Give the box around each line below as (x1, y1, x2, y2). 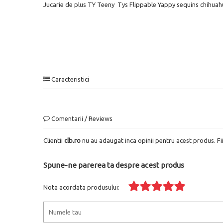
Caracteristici (50, 75, 89, 83)
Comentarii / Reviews (50, 114, 112, 122)
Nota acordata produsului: (43, 183, 119, 191)
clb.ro (64, 136, 81, 144)
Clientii (43, 136, 64, 144)
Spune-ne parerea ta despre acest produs (43, 160, 184, 169)
